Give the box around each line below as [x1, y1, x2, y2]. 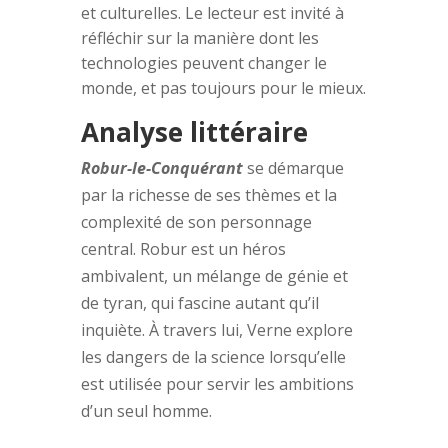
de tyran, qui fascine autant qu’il [80, 291, 319, 314]
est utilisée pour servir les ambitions [80, 372, 354, 395]
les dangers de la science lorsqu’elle [80, 345, 346, 368]
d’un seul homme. [80, 399, 212, 422]
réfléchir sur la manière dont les [80, 26, 319, 49]
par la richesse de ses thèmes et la [80, 183, 337, 206]
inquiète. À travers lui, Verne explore [80, 318, 353, 341]
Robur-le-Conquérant [80, 156, 243, 179]
